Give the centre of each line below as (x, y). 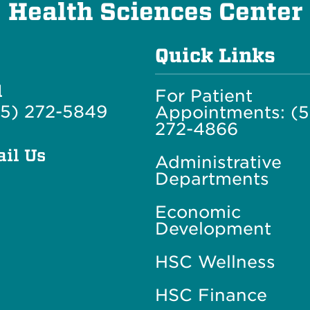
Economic (198, 212)
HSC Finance (211, 295)
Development (213, 228)
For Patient (203, 95)
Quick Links (215, 55)
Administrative (218, 162)
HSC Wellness (215, 262)
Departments (212, 179)
